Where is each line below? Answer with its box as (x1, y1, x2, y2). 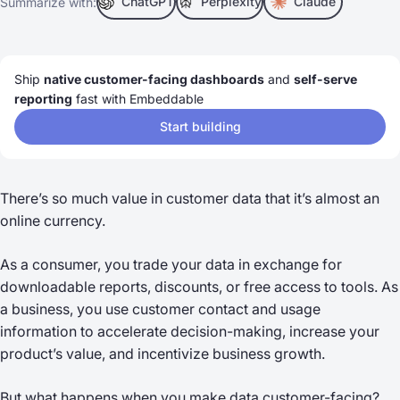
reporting (14, 91, 72, 106)
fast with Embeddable (72, 91, 204, 106)
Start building (159, 119, 241, 134)
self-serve (294, 71, 357, 87)
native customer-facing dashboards (44, 71, 264, 87)
